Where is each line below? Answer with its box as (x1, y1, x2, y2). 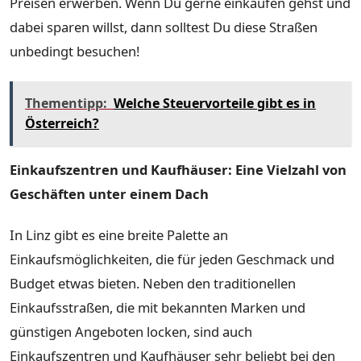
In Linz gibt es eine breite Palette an (10, 226, 228, 245)
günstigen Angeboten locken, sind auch (10, 322, 252, 342)
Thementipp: (25, 93, 107, 112)
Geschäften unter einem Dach (10, 184, 209, 203)
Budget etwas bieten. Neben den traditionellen (10, 274, 296, 293)
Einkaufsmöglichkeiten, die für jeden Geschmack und (10, 250, 334, 269)
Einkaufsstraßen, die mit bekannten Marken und (10, 298, 305, 317)
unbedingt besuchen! (10, 42, 139, 61)
